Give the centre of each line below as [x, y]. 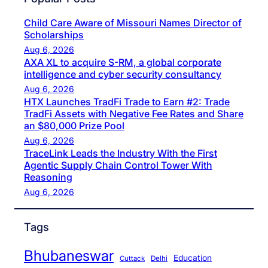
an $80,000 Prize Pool [74, 125]
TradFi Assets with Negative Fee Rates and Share [134, 113]
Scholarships [54, 34]
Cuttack [132, 258]
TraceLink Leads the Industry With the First [121, 153]
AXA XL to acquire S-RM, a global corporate [123, 62]
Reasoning [48, 177]
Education [193, 258]
